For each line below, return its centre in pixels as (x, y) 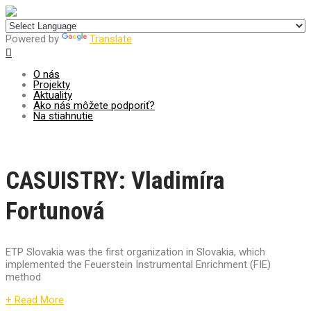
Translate (111, 39)
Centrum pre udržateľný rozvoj (89, 13)
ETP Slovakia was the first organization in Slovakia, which (135, 252)
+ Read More (35, 300)
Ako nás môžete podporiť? (94, 106)
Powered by (34, 39)
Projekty (52, 85)
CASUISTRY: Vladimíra (115, 181)
